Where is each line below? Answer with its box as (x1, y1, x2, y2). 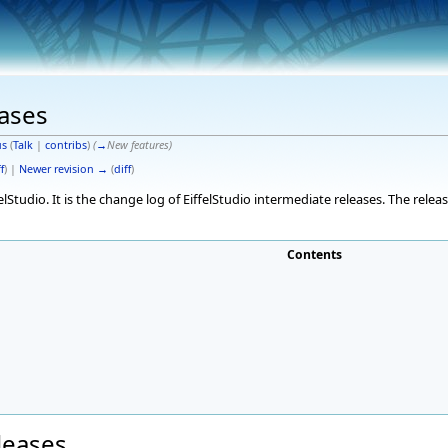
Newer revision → (18, 161, 108, 176)
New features (106, 137, 169, 152)
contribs (44, 137, 87, 152)
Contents (286, 246, 342, 264)
